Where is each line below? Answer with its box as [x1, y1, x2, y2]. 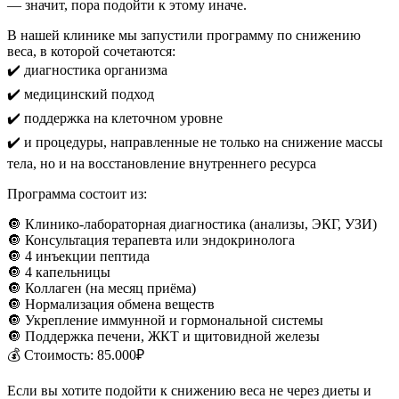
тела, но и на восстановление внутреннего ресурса [7, 155, 316, 171]
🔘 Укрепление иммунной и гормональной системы [7, 312, 323, 328]
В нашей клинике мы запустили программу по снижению [7, 27, 361, 43]
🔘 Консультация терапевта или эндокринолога [7, 232, 295, 248]
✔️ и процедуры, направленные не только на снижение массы [7, 134, 383, 150]
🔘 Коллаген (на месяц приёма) [7, 280, 196, 296]
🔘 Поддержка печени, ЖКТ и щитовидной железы [7, 328, 320, 344]
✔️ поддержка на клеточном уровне [7, 110, 223, 126]
